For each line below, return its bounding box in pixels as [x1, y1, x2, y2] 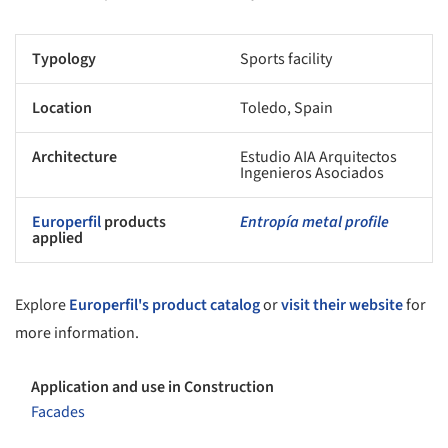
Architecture [32, 146, 117, 169]
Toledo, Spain [240, 97, 333, 120]
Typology [32, 48, 96, 71]
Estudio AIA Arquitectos [240, 146, 397, 169]
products [101, 211, 166, 234]
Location [32, 97, 92, 120]
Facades [31, 400, 85, 423]
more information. [15, 321, 139, 344]
